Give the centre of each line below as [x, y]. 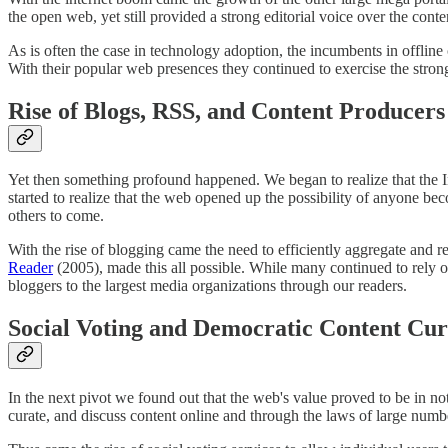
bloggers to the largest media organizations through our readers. [207, 286]
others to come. [56, 216]
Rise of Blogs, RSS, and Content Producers [226, 110]
